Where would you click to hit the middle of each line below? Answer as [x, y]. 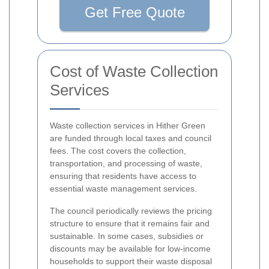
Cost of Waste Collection [134, 72]
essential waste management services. [123, 189]
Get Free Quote [134, 13]
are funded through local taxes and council [131, 138]
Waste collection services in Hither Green [128, 126]
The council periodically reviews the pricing [131, 211]
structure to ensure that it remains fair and [130, 224]
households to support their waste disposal [131, 261]
